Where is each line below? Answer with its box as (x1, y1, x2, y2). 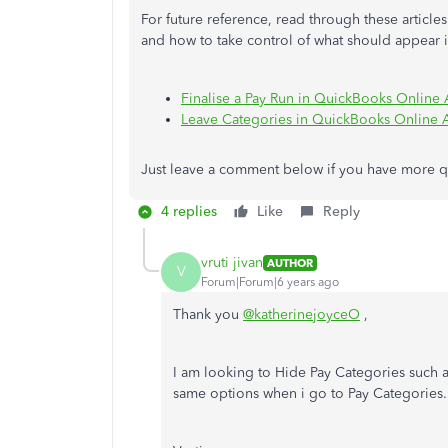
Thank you (173, 305, 243, 323)
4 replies (161, 202, 217, 220)
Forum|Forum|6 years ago (201, 275, 339, 290)
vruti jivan (201, 254, 263, 272)
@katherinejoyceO (243, 305, 360, 323)
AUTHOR (267, 255, 313, 270)
